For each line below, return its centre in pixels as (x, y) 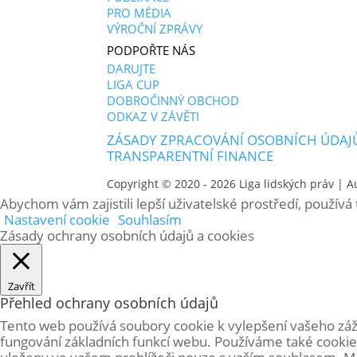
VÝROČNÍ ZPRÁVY (155, 29)
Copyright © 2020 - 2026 (173, 184)
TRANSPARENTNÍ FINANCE (190, 156)
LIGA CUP (133, 84)
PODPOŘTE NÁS (151, 50)
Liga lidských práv (287, 184)
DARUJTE (131, 69)
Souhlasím (150, 220)
